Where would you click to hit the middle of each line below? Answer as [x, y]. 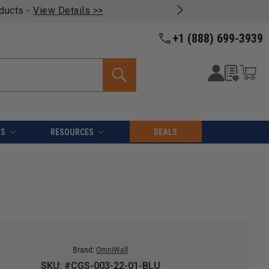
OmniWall [112, 250]
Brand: [84, 250]
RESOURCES [72, 132]
